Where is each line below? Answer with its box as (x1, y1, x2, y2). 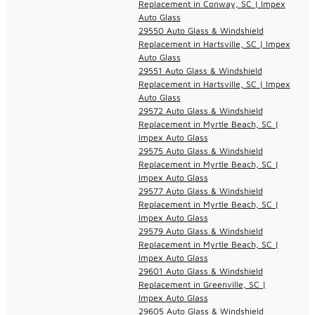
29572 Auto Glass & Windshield (138, 105, 263, 116)
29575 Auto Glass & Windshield (138, 145, 263, 156)
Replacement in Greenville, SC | (138, 278, 266, 290)
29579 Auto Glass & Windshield (138, 225, 263, 236)
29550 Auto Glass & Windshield (138, 25, 264, 36)
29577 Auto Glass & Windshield (138, 185, 263, 196)
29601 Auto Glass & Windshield (138, 265, 263, 276)
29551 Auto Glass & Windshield (138, 65, 262, 76)
